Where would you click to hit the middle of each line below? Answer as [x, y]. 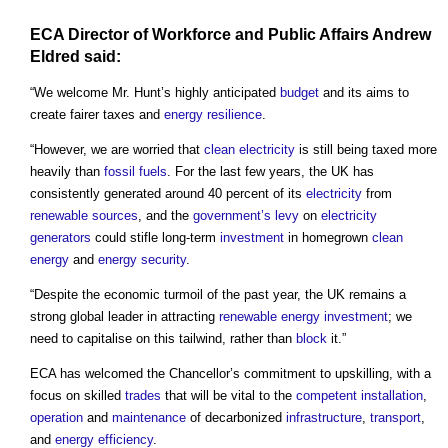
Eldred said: [75, 57]
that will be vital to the [228, 395]
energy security [142, 259]
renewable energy [269, 316]
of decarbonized [236, 417]
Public [292, 35]
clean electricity [249, 149]
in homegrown [328, 237]
